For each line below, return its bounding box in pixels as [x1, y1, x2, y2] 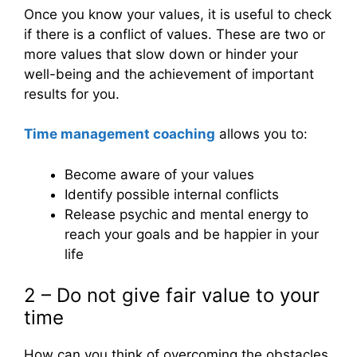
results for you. [24, 85, 120, 102]
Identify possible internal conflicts [65, 186, 279, 202]
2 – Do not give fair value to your [24, 284, 320, 308]
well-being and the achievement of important [24, 65, 314, 82]
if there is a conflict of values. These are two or [24, 25, 325, 42]
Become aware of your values [65, 166, 254, 182]
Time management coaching [24, 126, 215, 143]
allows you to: [215, 126, 308, 143]
